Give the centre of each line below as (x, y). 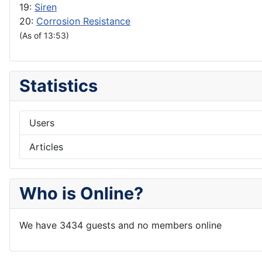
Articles (46, 147)
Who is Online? (81, 194)
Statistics (58, 86)
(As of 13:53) (44, 36)
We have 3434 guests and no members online (120, 225)
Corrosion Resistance (83, 21)
